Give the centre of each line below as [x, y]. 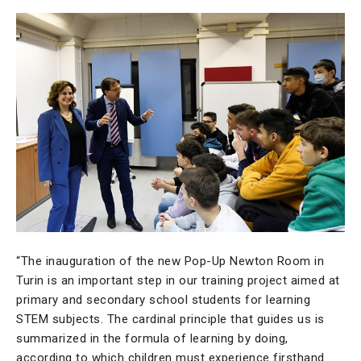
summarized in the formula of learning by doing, [152, 339]
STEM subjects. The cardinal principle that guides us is [170, 320]
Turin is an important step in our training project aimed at [178, 281]
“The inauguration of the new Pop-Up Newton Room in [170, 261]
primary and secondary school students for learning [163, 300]
